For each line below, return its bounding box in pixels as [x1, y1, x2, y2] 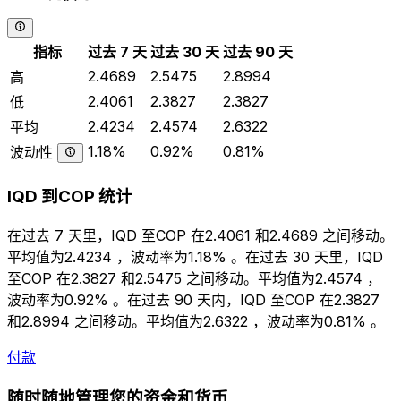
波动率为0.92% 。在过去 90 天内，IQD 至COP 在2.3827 [7, 290, 380, 309]
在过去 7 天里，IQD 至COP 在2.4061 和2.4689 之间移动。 [7, 226, 394, 244]
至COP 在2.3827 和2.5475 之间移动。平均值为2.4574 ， [7, 269, 381, 287]
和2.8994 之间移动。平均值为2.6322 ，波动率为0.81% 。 [7, 311, 385, 330]
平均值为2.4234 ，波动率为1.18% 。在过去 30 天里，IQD [7, 247, 383, 266]
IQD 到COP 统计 [7, 186, 132, 208]
